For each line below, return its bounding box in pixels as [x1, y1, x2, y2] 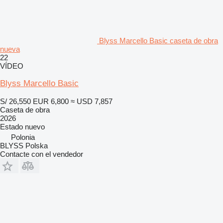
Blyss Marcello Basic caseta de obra [99, 36, 218, 45]
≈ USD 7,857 [71, 97, 112, 106]
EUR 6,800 [33, 97, 69, 106]
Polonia [11, 132, 35, 141]
